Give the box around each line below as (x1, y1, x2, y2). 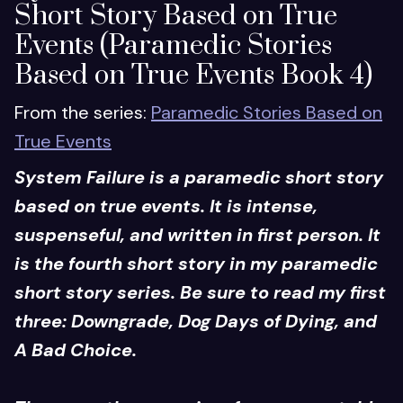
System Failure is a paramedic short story (14, 166, 383, 190)
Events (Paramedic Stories (14, 29, 332, 64)
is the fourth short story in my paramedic (14, 252, 378, 276)
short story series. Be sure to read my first (14, 281, 386, 305)
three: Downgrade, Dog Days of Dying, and (14, 309, 377, 334)
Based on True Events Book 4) (14, 58, 372, 94)
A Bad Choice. (14, 338, 137, 363)
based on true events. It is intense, (14, 194, 318, 219)
